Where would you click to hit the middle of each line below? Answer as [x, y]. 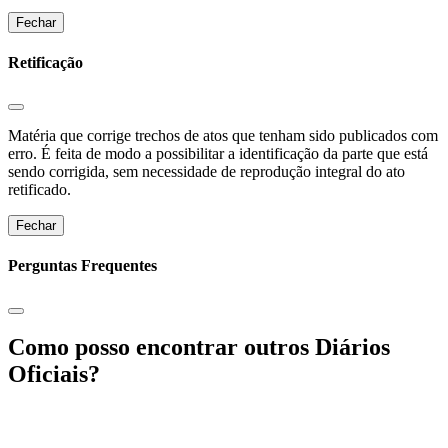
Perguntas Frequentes [82, 266]
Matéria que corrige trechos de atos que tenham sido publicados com [223, 136]
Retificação [45, 62]
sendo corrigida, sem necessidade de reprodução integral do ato [206, 172]
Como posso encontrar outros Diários [199, 347]
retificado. [39, 190]
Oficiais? [54, 374]
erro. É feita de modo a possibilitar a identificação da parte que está [218, 154]
